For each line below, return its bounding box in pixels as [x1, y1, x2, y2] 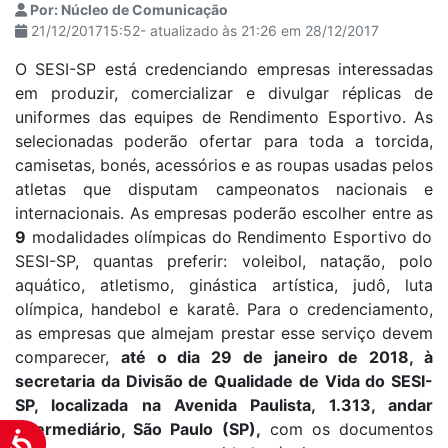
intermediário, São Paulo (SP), [15, 419, 261, 439]
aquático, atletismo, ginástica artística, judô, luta [15, 275, 433, 295]
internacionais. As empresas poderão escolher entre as [15, 203, 433, 223]
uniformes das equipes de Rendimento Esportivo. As [15, 107, 433, 127]
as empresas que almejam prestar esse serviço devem [15, 323, 433, 343]
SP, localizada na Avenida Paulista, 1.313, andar [15, 395, 433, 415]
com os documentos [260, 419, 433, 439]
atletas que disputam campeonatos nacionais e [15, 179, 433, 199]
